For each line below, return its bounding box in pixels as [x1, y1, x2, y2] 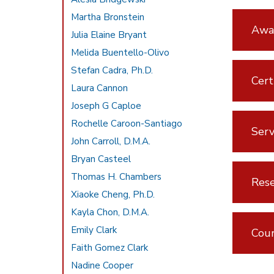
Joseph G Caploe [71, 100, 142, 112]
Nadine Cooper [71, 259, 134, 272]
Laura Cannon [71, 82, 128, 94]
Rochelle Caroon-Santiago [71, 117, 183, 130]
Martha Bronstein [71, 11, 145, 23]
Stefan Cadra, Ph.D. [71, 64, 154, 76]
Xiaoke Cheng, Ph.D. [71, 188, 155, 201]
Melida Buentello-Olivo [71, 46, 170, 59]
